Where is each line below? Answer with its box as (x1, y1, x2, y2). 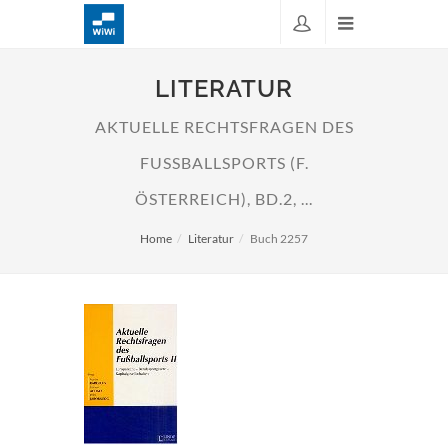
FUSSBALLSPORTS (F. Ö (139, 154, 309, 172)
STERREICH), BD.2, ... (135, 190, 309, 208)
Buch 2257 (250, 231, 308, 246)
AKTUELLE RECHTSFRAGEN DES (94, 118, 354, 136)
